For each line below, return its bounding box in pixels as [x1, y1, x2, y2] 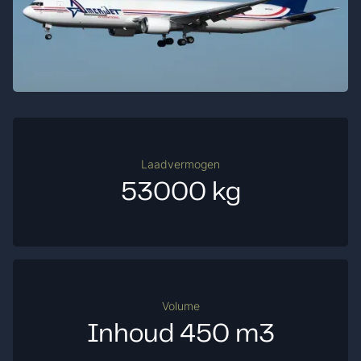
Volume [161, 298, 200, 313]
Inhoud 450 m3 [86, 324, 275, 346]
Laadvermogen [141, 156, 220, 171]
